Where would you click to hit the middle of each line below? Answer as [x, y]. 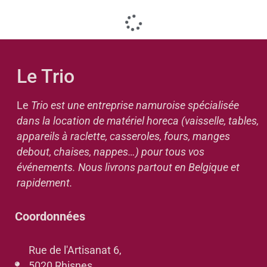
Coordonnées [50, 216]
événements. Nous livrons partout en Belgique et [128, 167]
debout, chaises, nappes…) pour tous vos [110, 152]
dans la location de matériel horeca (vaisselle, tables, [137, 121]
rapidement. [44, 183]
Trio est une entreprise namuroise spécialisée [133, 105]
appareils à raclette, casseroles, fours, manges [123, 136]
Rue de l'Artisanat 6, [75, 250]
